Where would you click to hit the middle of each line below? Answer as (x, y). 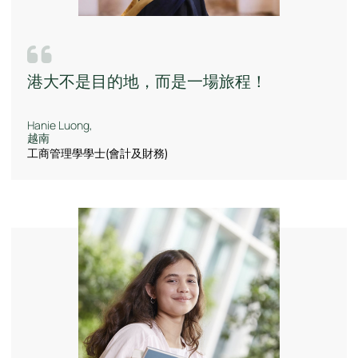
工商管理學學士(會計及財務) (97, 154)
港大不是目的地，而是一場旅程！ (147, 82)
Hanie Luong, (60, 125)
